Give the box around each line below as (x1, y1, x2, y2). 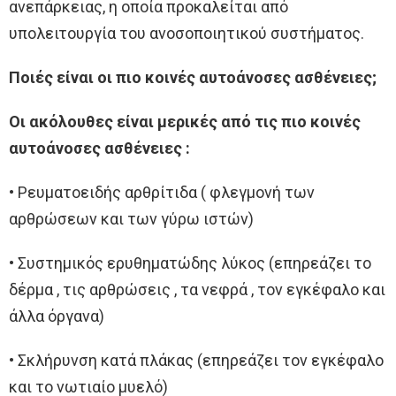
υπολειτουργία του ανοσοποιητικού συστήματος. (9, 23, 364, 42)
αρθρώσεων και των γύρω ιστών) (9, 209, 254, 228)
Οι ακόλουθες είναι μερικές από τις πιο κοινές (9, 111, 361, 131)
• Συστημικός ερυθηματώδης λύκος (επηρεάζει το (9, 253, 371, 272)
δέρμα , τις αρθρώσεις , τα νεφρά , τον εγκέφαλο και (9, 279, 385, 299)
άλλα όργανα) (9, 306, 104, 325)
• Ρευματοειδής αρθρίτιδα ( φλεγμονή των (9, 182, 315, 202)
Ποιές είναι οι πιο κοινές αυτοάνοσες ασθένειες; (9, 67, 377, 87)
